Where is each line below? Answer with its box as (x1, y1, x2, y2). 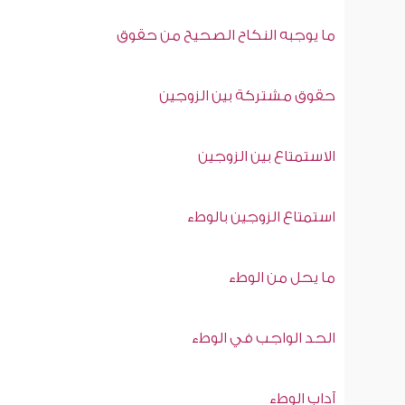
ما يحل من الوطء (228, 271, 335, 287)
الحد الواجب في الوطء (191, 332, 335, 348)
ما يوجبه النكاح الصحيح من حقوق (116, 29, 335, 45)
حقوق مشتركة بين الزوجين (158, 89, 335, 106)
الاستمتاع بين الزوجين (197, 150, 335, 166)
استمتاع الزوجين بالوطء (186, 211, 335, 227)
